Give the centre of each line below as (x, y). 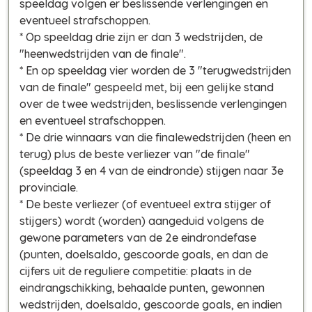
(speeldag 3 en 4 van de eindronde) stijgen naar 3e (151, 170)
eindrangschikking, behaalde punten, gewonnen (142, 287)
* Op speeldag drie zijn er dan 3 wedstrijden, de (141, 37)
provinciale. (49, 187)
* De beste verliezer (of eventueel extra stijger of (145, 204)
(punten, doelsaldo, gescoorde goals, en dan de (144, 254)
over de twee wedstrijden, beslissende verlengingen (153, 103)
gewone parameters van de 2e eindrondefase (138, 237)
